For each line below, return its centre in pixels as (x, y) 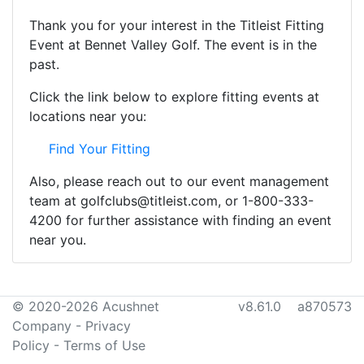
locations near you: (88, 116)
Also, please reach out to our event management (179, 181)
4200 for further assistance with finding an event (180, 220)
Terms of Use (104, 345)
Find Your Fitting (100, 149)
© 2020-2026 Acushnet (86, 306)
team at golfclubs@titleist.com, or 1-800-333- (171, 201)
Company (42, 326)
